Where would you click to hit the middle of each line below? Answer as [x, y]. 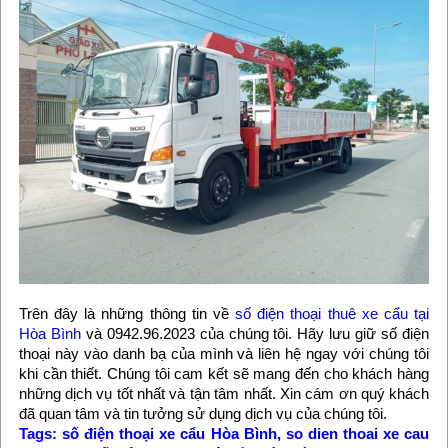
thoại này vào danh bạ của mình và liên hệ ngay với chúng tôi [224, 353]
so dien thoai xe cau [357, 433]
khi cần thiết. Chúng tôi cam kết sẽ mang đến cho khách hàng [224, 373]
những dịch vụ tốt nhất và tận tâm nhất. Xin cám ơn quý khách [224, 393]
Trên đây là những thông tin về [127, 313]
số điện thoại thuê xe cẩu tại [332, 313]
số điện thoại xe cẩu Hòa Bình [169, 433]
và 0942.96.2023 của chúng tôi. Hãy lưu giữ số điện [255, 333]
